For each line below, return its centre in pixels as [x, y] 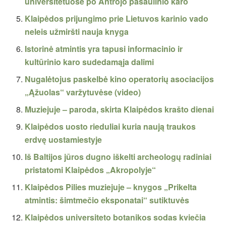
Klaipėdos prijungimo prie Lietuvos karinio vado [117, 18]
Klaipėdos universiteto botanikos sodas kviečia [116, 217]
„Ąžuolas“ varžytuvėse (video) [83, 92]
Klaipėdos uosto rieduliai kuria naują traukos [110, 126]
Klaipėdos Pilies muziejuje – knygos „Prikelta [111, 187]
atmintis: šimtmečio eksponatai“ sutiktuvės [107, 200]
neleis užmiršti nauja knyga [77, 31]
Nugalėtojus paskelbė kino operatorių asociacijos [120, 79]
